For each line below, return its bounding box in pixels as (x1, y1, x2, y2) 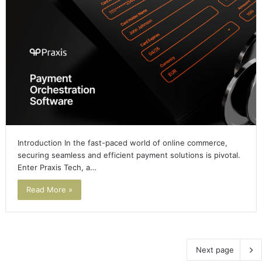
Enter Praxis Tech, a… (17, 163, 96, 173)
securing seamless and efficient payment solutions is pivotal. (17, 150, 240, 160)
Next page (196, 245, 234, 255)
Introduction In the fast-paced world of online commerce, (17, 138, 227, 148)
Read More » (26, 185, 73, 195)
